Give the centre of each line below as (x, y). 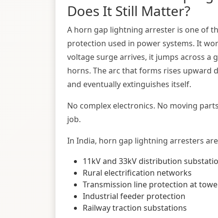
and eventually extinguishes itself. (129, 84)
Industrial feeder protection (134, 196)
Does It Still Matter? (129, 11)
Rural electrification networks (137, 173)
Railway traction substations (135, 208)
